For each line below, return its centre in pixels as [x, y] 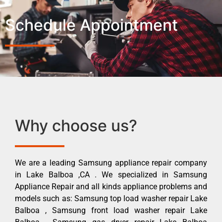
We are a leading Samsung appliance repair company [111, 163]
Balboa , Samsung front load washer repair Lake [111, 210]
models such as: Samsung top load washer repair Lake [111, 198]
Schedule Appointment [91, 25]
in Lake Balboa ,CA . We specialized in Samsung [111, 174]
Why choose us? [76, 125]
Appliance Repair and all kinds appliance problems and [111, 186]
